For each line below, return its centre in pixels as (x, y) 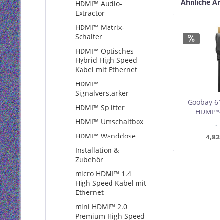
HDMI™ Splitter (100, 107)
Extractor (90, 13)
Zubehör (89, 159)
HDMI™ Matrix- (100, 27)
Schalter (89, 37)
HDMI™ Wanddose (105, 136)
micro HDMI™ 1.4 (103, 174)
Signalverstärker (102, 93)
